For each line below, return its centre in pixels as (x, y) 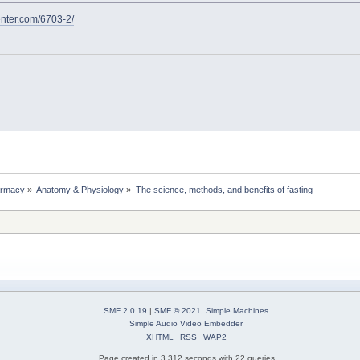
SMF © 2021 (178, 310)
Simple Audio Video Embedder (186, 323)
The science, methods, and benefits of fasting (224, 189)
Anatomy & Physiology (80, 189)
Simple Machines (237, 310)
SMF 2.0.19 (125, 310)
